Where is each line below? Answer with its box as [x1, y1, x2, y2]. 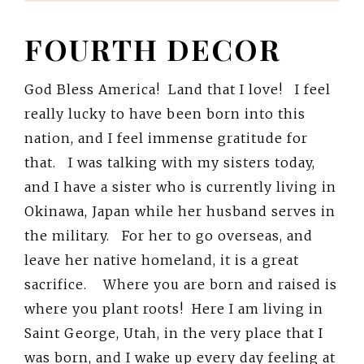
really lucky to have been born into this [24, 106, 305, 123]
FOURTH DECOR [24, 29, 281, 69]
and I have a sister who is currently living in [24, 179, 336, 196]
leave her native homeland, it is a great [24, 252, 299, 269]
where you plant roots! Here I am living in [24, 301, 323, 318]
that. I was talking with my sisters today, [24, 154, 315, 171]
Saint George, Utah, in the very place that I [24, 325, 323, 342]
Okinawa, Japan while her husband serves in [24, 203, 336, 220]
